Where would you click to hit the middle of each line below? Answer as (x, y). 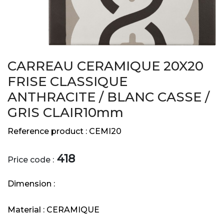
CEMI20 (105, 131)
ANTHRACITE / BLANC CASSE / (108, 97)
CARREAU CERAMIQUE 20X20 (105, 66)
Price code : (31, 160)
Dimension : (31, 184)
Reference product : (48, 131)
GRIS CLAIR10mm (65, 113)
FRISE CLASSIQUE (67, 82)
